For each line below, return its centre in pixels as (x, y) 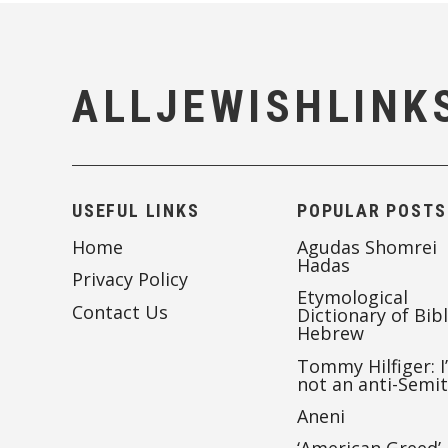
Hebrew (330, 333)
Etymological (352, 297)
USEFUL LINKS (136, 210)
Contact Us (120, 311)
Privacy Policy (130, 279)
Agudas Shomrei (367, 246)
